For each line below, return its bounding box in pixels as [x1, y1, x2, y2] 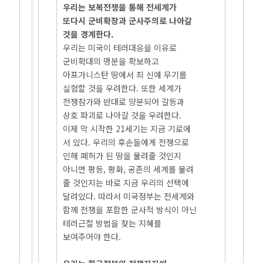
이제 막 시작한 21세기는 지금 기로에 [63, 123, 191, 134]
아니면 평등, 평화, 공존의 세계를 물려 [63, 163, 194, 175]
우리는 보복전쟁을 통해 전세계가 [63, 1, 177, 13]
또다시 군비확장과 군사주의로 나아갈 [63, 15, 193, 26]
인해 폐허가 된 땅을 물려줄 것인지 [63, 150, 182, 161]
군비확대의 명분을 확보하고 [63, 55, 160, 67]
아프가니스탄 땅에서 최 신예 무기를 [63, 69, 187, 80]
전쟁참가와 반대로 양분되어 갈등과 [63, 96, 185, 107]
